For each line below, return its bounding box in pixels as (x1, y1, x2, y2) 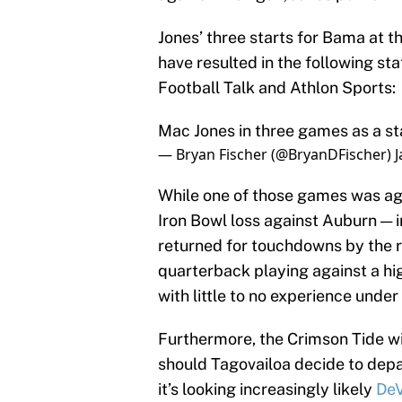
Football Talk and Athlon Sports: (158, 78, 396, 98)
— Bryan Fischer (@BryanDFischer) (158, 144, 395, 165)
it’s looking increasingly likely (158, 380, 376, 399)
